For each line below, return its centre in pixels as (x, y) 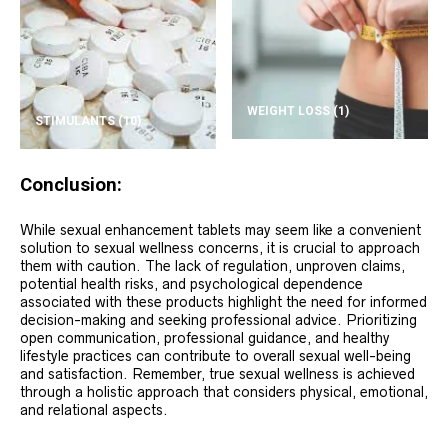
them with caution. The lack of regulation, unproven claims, (212, 265)
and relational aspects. (94, 409)
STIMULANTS (76, 120)
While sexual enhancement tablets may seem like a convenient (220, 229)
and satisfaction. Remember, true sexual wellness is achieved (217, 373)
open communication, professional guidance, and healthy (205, 337)
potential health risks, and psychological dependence (191, 283)
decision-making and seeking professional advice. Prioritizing (218, 319)
